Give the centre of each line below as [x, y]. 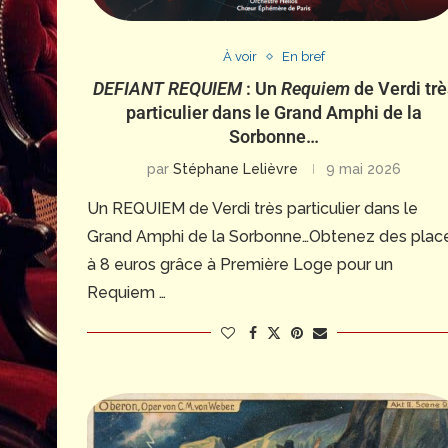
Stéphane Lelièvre [236, 169]
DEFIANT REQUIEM [167, 88]
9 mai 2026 [364, 169]
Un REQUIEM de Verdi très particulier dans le [252, 208]
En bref [304, 56]
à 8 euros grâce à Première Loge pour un [240, 264]
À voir [240, 56]
